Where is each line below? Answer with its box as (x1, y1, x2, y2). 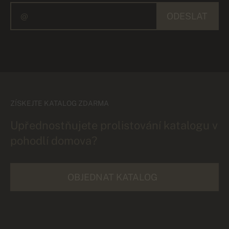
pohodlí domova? (10, 133, 97, 147)
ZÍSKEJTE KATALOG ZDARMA (10, 99, 109, 107)
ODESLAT (167, 10, 208, 21)
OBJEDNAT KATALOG (67, 171, 157, 182)
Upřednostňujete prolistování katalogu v (10, 118, 218, 132)
